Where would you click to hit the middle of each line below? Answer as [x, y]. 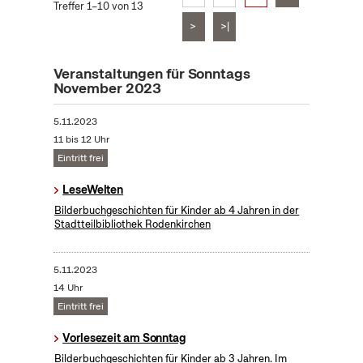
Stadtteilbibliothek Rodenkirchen [133, 224]
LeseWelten [93, 190]
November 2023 [107, 88]
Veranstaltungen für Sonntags [152, 74]
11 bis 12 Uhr [81, 140]
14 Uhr [68, 288]
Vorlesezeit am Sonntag [124, 338]
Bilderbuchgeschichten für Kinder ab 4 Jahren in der [177, 211]
